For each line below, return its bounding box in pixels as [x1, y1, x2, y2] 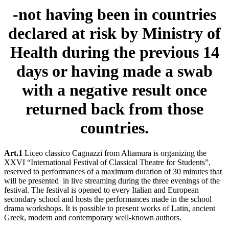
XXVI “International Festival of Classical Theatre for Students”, [4, 157, 211, 167]
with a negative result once [22, 81, 207, 100]
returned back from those [26, 100, 203, 119]
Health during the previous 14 [10, 43, 219, 62]
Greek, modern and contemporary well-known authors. [4, 213, 181, 222]
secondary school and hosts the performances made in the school [4, 194, 212, 203]
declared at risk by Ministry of [8, 24, 221, 43]
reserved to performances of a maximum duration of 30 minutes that [4, 167, 222, 176]
